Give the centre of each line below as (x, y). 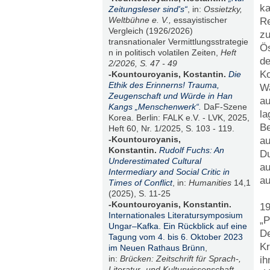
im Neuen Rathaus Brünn (156, 248)
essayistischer (200, 20)
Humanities (210, 183)
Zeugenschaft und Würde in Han (170, 96)
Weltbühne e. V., (141, 20)
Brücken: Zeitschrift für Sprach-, (180, 259)
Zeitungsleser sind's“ (148, 9)
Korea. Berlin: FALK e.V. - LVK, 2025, (179, 118)
